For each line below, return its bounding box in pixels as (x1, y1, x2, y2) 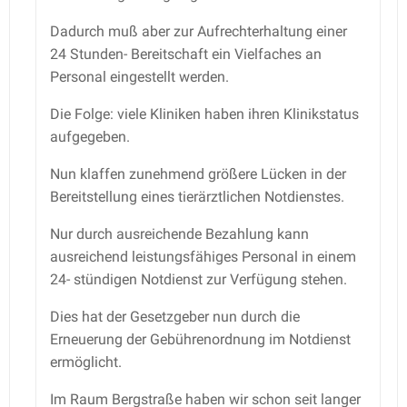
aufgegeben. (50, 127, 130, 145)
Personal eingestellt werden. (50, 67, 229, 85)
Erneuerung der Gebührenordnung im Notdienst (50, 330, 351, 348)
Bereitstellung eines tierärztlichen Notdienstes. (50, 187, 344, 205)
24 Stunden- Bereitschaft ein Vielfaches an (50, 45, 322, 63)
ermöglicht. (50, 352, 122, 371)
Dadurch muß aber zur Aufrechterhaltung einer (50, 22, 347, 40)
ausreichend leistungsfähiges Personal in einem (50, 247, 356, 265)
